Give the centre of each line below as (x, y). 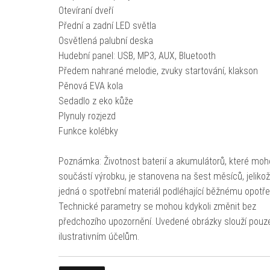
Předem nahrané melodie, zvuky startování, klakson (158, 71)
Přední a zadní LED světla (107, 26)
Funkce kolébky (88, 131)
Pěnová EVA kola (90, 86)
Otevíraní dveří (86, 11)
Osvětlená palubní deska (105, 41)
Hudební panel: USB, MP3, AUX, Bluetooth (137, 56)
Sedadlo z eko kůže (96, 101)
